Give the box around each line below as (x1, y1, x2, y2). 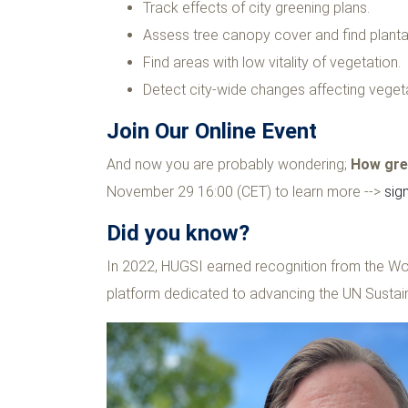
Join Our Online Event (107, 118, 317, 144)
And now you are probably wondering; (107, 156, 351, 173)
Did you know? (107, 220, 250, 246)
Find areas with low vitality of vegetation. (143, 54, 401, 71)
